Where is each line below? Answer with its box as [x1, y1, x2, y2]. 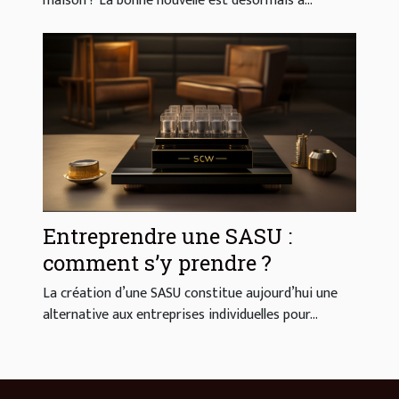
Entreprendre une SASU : [43, 222, 292, 251]
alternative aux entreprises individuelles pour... [43, 303, 318, 328]
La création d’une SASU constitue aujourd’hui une [43, 281, 338, 306]
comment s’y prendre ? [43, 248, 272, 278]
